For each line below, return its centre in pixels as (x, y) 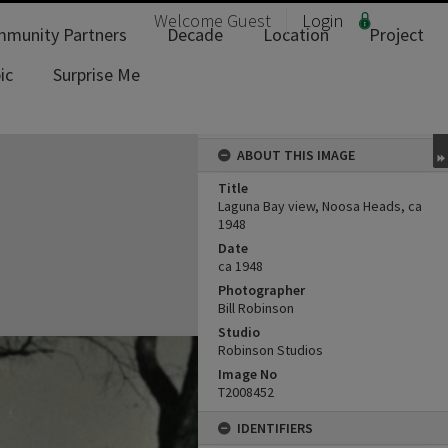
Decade (195, 34)
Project (396, 34)
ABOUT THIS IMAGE (296, 155)
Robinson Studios (270, 350)
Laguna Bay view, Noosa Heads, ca (320, 206)
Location (296, 34)
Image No (247, 374)
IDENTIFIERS (275, 428)
